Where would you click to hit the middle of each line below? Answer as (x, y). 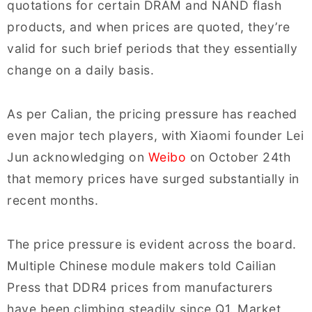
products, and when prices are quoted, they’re (149, 27)
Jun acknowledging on (78, 157)
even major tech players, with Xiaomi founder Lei (155, 136)
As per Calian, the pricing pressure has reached (152, 114)
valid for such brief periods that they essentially (152, 49)
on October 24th (238, 157)
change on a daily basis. (80, 70)
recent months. (53, 201)
